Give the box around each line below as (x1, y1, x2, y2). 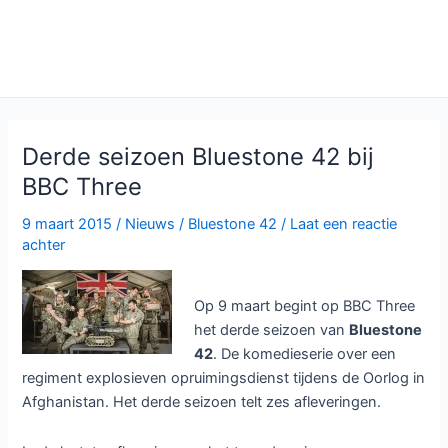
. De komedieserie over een (213, 345, 397, 364)
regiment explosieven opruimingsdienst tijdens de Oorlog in (22, 369, 426, 388)
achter (22, 235, 66, 254)
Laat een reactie (290, 214, 398, 233)
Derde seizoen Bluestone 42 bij (22, 141, 375, 171)
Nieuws (125, 214, 176, 233)
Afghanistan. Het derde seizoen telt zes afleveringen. (22, 393, 382, 412)
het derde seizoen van (194, 321, 350, 340)
